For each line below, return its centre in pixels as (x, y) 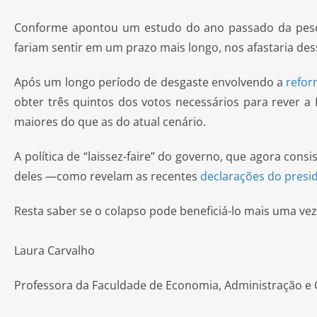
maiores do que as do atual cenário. (110, 122)
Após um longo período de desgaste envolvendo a (150, 82)
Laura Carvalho (54, 250)
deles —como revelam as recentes (107, 176)
